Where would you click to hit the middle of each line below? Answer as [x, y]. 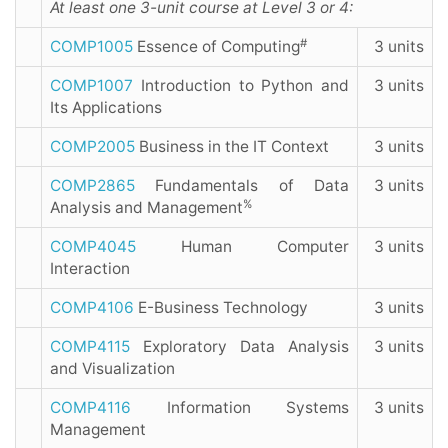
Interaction [90, 269]
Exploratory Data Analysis [239, 347]
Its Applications [106, 108]
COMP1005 [91, 47]
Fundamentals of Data [242, 186]
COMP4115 [90, 347]
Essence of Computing [216, 47]
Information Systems [240, 408]
